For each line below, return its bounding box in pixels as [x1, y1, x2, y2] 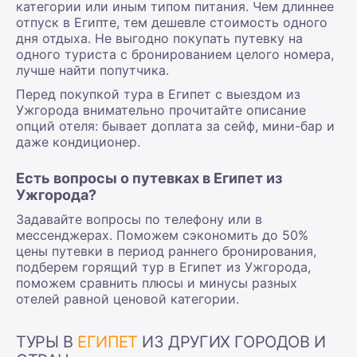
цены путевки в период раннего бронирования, [16, 242, 316, 259]
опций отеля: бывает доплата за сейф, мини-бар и [16, 117, 335, 134]
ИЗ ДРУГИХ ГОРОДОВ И [137, 331, 326, 351]
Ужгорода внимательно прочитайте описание [16, 101, 306, 118]
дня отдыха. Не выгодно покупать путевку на [16, 29, 303, 46]
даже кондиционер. [16, 133, 140, 150]
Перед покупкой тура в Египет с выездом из [16, 85, 300, 102]
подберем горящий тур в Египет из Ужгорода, [16, 258, 311, 275]
